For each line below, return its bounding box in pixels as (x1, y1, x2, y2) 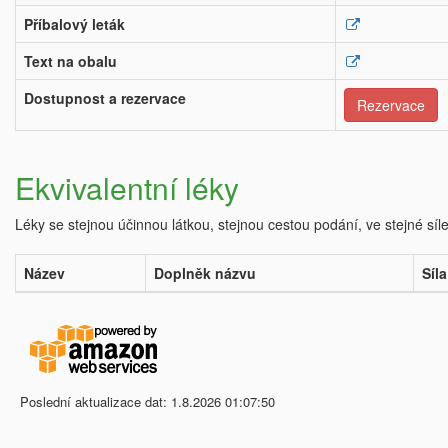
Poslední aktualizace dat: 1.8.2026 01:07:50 (20, 392, 275, 411)
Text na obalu (24, 51, 117, 71)
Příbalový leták (24, 14, 125, 34)
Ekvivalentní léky (15, 166, 239, 209)
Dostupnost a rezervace (24, 88, 186, 108)
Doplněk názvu (154, 263, 256, 283)
